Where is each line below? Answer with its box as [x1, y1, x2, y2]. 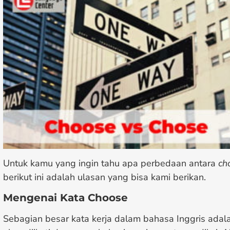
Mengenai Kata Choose [3, 191, 128, 204]
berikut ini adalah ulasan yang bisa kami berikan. [3, 170, 206, 183]
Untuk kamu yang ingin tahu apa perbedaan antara [3, 157, 218, 169]
